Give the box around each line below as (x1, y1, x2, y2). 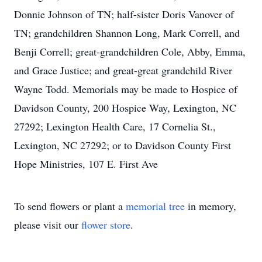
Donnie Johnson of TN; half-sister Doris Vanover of (14, 7, 234, 21)
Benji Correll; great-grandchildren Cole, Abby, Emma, (14, 44, 246, 58)
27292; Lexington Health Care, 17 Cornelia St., (14, 119, 216, 133)
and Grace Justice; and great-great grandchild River (14, 63, 232, 77)
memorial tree (126, 199, 185, 213)
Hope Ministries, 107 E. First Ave (14, 157, 158, 171)
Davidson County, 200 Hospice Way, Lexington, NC (14, 101, 236, 115)
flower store (81, 218, 130, 232)
